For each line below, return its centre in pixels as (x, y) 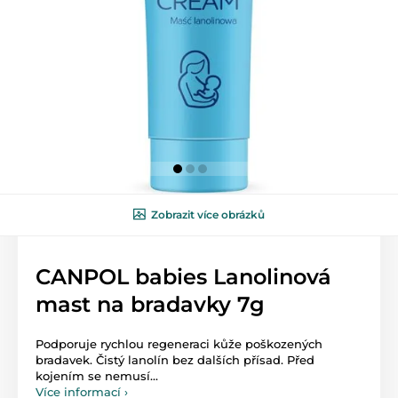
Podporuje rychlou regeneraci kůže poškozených (179, 343)
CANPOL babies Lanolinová (183, 276)
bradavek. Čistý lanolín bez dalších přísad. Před (175, 359)
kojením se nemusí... (97, 375)
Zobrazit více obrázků (208, 214)
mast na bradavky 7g (150, 304)
